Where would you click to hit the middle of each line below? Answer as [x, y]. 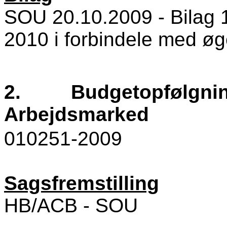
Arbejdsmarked [77, 115]
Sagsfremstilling [82, 183]
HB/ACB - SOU [71, 206]
